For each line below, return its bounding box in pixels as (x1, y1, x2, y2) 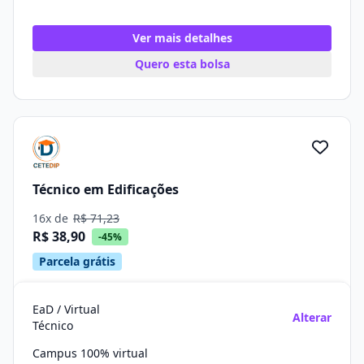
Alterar (292, 310, 331, 325)
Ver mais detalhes (132, 30, 232, 45)
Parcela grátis (39, 253, 115, 269)
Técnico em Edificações (32, 180, 179, 198)
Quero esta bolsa (134, 56, 230, 71)
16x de (32, 210, 71, 226)
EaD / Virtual (32, 301, 100, 317)
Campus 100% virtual (32, 345, 148, 361)
